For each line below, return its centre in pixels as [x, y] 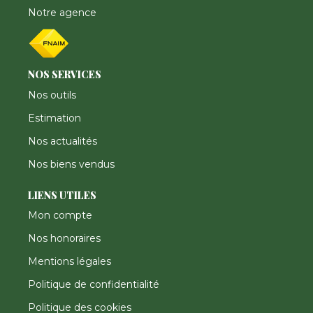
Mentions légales [70, 262]
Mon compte [60, 216]
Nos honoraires [64, 239]
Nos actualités [63, 141]
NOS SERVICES [65, 75]
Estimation [54, 118]
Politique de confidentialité [94, 285]
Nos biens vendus [71, 164]
